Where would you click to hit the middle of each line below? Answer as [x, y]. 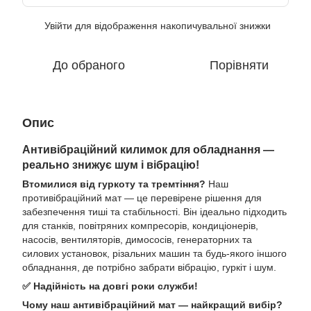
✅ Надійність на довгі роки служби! [110, 286]
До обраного [89, 66]
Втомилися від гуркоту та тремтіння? [114, 184]
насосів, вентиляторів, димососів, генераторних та [137, 240]
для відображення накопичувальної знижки [171, 26]
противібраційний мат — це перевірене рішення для [142, 198]
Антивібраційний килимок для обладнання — [148, 150]
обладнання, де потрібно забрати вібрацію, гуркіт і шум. [149, 268]
